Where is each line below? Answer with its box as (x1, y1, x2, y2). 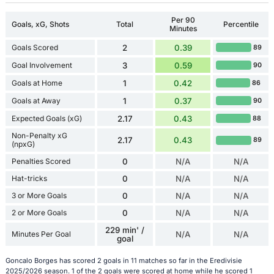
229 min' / (105, 225, 145, 235)
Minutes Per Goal (11, 229, 71, 239)
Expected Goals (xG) (11, 113, 82, 123)
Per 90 (171, 15, 195, 25)
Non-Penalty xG (11, 131, 67, 141)
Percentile (223, 20, 259, 29)
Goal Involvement (11, 60, 72, 70)
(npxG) (11, 139, 35, 149)
